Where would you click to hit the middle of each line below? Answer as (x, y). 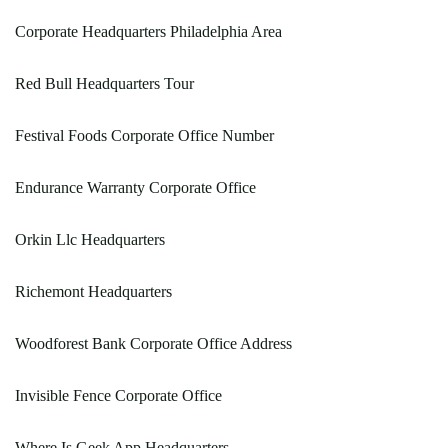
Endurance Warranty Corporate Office (135, 187)
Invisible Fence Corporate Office (118, 395)
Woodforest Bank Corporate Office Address (153, 343)
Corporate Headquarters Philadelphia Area (148, 31)
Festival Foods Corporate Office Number (144, 135)
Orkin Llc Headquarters (90, 239)
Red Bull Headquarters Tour (104, 83)
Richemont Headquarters (93, 291)
